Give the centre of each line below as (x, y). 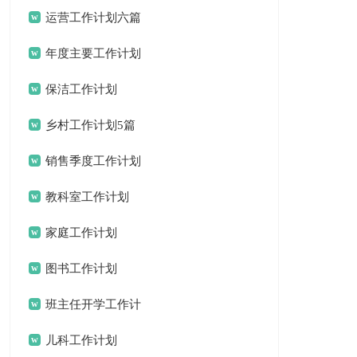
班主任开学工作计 (94, 304)
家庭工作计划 (82, 233)
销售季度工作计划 (94, 161)
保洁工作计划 (82, 89)
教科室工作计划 (88, 197)
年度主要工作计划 (94, 53)
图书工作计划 (82, 269)
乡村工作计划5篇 (91, 125)
